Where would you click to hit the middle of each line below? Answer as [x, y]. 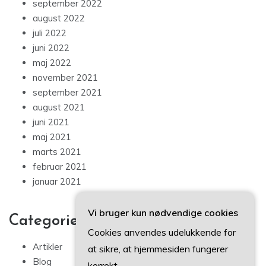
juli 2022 [50, 33]
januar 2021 [57, 182]
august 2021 [59, 107]
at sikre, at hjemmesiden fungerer [158, 249]
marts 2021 [57, 152]
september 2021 [67, 93]
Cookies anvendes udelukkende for [162, 232]
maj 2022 [52, 63]
